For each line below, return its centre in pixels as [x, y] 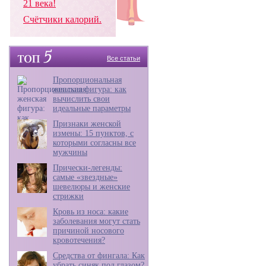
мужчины [70, 152]
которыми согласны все [94, 143]
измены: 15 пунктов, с [93, 133]
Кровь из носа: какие [91, 212]
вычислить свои [81, 99]
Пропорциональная [87, 80]
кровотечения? [79, 240]
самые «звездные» [85, 177]
